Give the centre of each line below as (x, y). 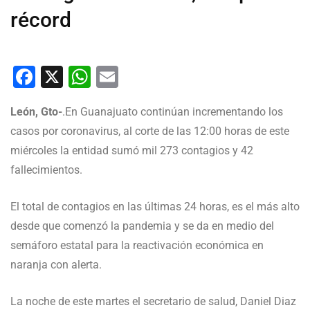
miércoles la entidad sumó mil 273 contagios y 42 (132, 151)
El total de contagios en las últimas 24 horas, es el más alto (155, 207)
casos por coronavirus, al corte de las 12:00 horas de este (150, 131)
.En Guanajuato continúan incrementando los (173, 112)
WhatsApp (142, 77)
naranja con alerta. (56, 265)
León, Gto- (36, 112)
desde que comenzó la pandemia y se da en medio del (142, 226)
